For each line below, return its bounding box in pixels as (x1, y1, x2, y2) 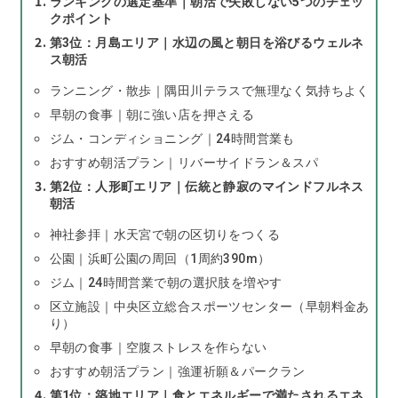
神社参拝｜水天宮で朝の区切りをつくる (49, 227, 280, 242)
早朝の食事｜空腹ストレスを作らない (49, 339, 267, 354)
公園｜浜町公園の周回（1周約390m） (49, 251, 271, 266)
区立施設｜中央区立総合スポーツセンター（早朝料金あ (49, 298, 370, 314)
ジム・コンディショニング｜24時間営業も (49, 131, 295, 146)
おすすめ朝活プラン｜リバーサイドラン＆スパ (49, 155, 319, 170)
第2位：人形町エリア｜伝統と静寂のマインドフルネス (49, 179, 364, 194)
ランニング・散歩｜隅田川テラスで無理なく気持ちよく (49, 83, 370, 98)
